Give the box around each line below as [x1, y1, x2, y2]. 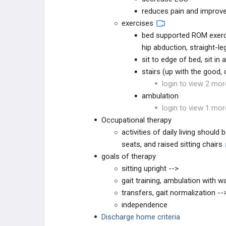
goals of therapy [101, 152, 156, 161]
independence [122, 200, 167, 209]
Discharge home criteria [101, 212, 180, 221]
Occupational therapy [101, 116, 172, 125]
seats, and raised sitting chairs [122, 140, 222, 149]
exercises [122, 19, 153, 28]
